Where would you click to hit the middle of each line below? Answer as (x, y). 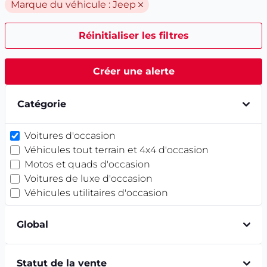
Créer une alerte (133, 71)
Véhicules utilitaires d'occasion (96, 193)
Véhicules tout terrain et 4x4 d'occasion (117, 150)
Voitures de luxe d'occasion (89, 178)
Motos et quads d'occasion (87, 164)
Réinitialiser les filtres (133, 35)
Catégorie (42, 104)
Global (32, 224)
